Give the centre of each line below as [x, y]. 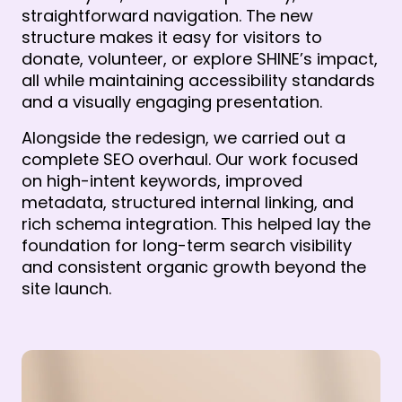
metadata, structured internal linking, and [188, 202]
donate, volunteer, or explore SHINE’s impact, [200, 58]
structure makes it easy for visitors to [172, 37]
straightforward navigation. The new [167, 15]
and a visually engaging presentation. [172, 101]
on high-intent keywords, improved [162, 180]
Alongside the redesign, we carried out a [184, 137]
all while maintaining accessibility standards [198, 80]
